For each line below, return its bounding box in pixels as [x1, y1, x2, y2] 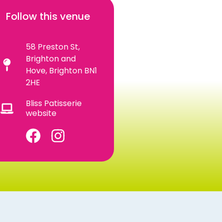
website [26, 107, 57, 119]
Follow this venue [6, 9, 91, 23]
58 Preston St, [26, 41, 80, 53]
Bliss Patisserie [26, 97, 82, 109]
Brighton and [26, 53, 76, 64]
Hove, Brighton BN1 [26, 64, 98, 76]
